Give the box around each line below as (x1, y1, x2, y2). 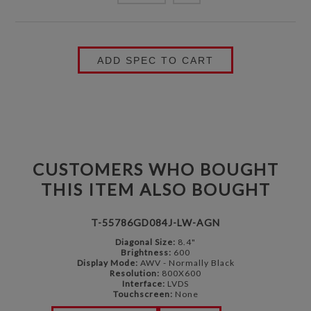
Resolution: (110, 268, 160, 279)
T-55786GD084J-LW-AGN (91, 217, 220, 229)
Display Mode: (76, 258, 138, 269)
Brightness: (121, 247, 171, 258)
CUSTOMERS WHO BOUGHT (32, 159, 279, 180)
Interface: (122, 278, 165, 289)
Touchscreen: (112, 289, 173, 300)
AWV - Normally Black (137, 258, 235, 269)
